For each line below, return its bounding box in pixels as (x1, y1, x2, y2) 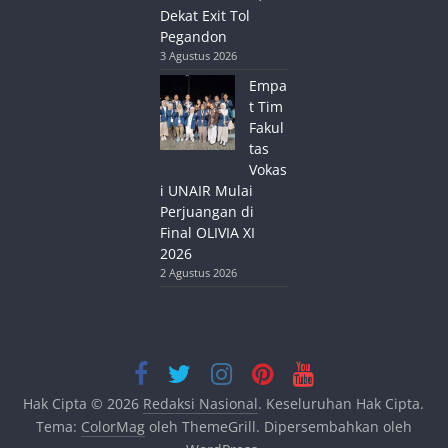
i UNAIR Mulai (160, 180, 254, 200)
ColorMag (80, 416, 145, 436)
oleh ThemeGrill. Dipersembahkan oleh (144, 416, 412, 436)
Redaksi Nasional (143, 393, 259, 413)
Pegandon (160, 26, 228, 46)
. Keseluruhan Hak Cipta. (258, 393, 425, 413)
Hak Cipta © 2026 (23, 393, 144, 413)
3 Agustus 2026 (160, 47, 238, 63)
